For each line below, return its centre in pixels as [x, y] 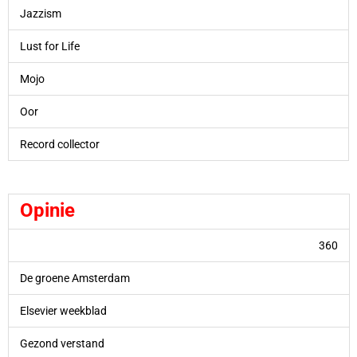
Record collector [59, 145]
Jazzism [40, 14]
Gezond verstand [62, 343]
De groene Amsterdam [75, 278]
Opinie [47, 210]
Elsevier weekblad [63, 310]
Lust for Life [49, 47]
